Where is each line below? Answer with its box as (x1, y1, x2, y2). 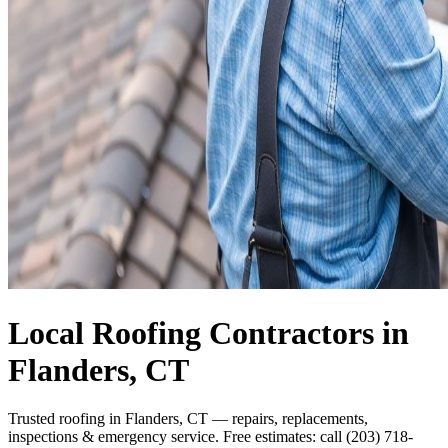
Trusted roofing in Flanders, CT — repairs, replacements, (8, 410, 368, 428)
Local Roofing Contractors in (8, 314, 409, 351)
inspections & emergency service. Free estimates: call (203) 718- (8, 428, 413, 446)
